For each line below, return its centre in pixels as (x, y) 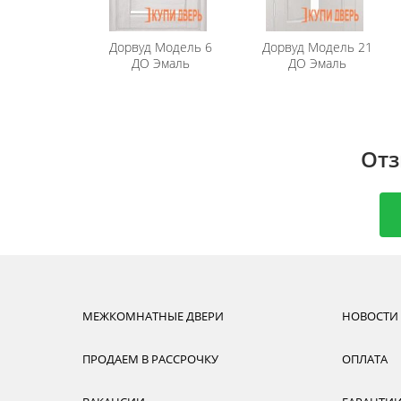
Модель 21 (339, 47)
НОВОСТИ (370, 316)
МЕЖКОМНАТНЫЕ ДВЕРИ (153, 316)
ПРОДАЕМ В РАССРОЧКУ (150, 359)
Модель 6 (182, 47)
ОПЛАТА (365, 359)
